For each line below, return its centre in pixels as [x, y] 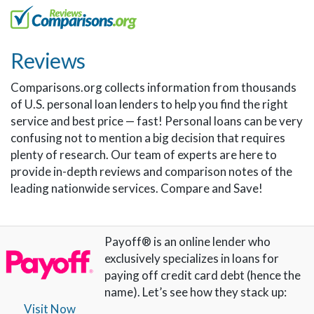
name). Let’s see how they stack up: [196, 292]
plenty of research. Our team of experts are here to [144, 155]
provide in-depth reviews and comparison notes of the [151, 171]
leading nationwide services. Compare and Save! [137, 188]
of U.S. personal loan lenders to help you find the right [149, 104]
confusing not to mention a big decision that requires [148, 138]
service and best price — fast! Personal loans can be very [157, 121]
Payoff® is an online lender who [187, 241]
